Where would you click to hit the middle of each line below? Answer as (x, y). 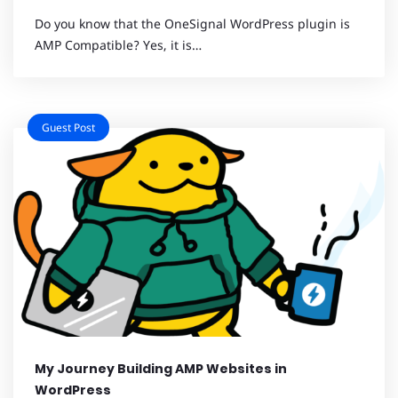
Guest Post (68, 128)
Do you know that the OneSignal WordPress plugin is (192, 23)
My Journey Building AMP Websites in (161, 369)
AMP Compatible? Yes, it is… (118, 44)
